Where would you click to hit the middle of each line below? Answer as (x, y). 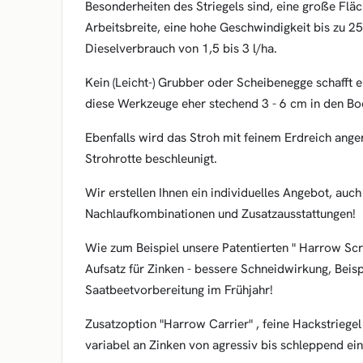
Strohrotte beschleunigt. (151, 158)
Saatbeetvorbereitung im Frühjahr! (179, 290)
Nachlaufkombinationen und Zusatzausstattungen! (220, 214)
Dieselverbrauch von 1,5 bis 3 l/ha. (181, 48)
